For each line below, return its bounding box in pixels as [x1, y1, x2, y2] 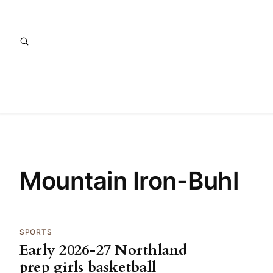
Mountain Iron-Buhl [19, 165, 238, 196]
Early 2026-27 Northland [19, 239, 188, 260]
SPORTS [19, 227, 52, 236]
